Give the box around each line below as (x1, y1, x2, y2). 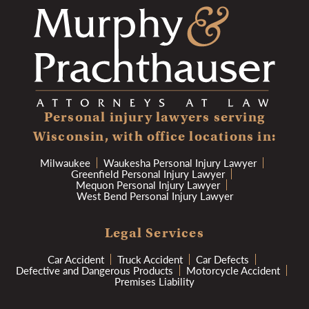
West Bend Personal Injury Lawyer (76, 188, 233, 203)
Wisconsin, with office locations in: (32, 128, 277, 145)
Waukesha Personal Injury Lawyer (103, 155, 257, 170)
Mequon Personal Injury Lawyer (76, 177, 220, 192)
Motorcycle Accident (186, 263, 280, 278)
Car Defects (195, 252, 249, 267)
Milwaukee (39, 155, 90, 170)
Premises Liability (114, 274, 195, 289)
